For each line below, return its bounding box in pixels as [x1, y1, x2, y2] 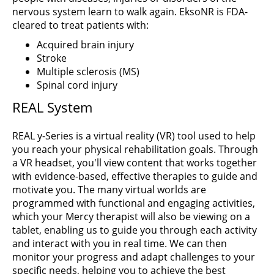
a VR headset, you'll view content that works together [12, 156, 257, 169]
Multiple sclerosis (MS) [37, 65, 139, 78]
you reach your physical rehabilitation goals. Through [12, 143, 258, 156]
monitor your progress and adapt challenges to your [12, 250, 255, 264]
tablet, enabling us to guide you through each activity [12, 223, 257, 237]
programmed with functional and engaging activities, [12, 196, 255, 210]
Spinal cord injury [37, 78, 117, 92]
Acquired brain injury [37, 38, 134, 51]
